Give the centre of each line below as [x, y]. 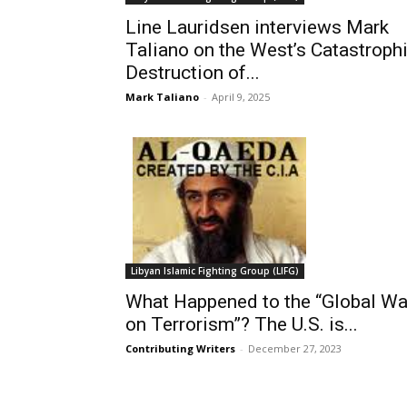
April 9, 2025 [241, 97]
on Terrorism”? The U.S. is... [242, 324]
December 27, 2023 [295, 348]
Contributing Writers [180, 348]
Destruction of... [193, 73]
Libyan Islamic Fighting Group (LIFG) [215, 271]
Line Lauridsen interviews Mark [257, 27]
